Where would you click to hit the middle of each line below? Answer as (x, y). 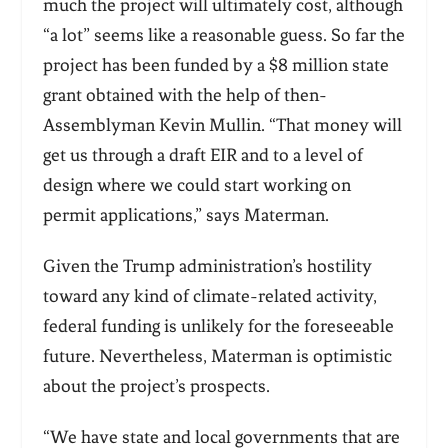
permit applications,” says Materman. (187, 215)
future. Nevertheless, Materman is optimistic (217, 355)
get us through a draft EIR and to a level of (202, 155)
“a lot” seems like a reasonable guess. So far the (223, 35)
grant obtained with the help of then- (184, 95)
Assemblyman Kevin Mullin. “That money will (222, 125)
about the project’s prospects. (158, 385)
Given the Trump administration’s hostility (207, 265)
